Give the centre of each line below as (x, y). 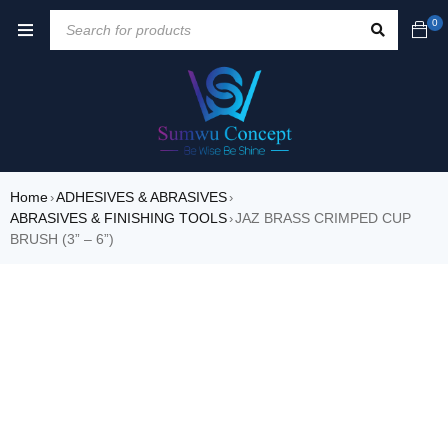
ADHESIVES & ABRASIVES (141, 197)
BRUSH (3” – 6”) (62, 239)
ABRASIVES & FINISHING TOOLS (118, 218)
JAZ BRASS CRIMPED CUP (323, 218)
